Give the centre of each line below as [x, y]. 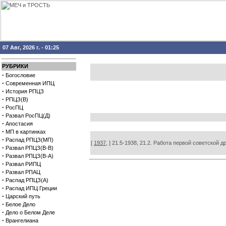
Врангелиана [22, 220]
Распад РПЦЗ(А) [27, 180]
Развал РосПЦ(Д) [28, 116]
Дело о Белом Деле [30, 212]
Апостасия [19, 124]
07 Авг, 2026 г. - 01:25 [31, 47]
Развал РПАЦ [23, 172]
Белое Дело [20, 204]
